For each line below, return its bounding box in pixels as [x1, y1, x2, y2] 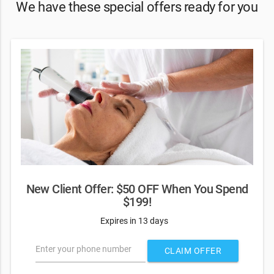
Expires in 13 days [100, 215, 168, 226]
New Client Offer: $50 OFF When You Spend [26, 182, 248, 197]
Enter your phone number [35, 244, 131, 254]
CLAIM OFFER [164, 246, 222, 256]
